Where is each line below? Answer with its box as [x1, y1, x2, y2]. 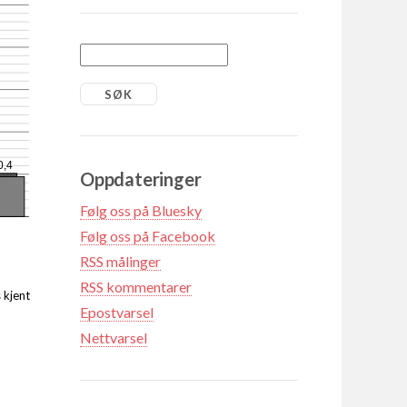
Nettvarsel [80, 328, 147, 346]
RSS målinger [80, 252, 161, 270]
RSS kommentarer [80, 277, 192, 295]
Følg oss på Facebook [80, 226, 215, 244]
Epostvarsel [80, 303, 154, 321]
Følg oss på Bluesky [80, 201, 202, 219]
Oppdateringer [80, 167, 202, 190]
